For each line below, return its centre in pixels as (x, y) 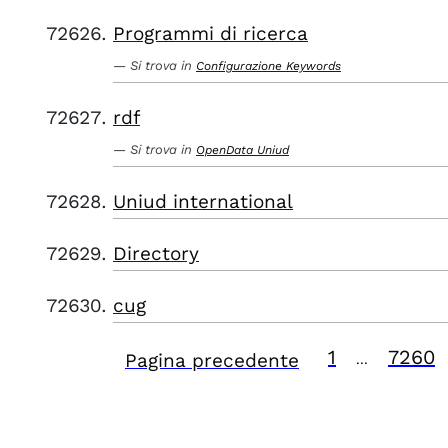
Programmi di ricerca (210, 33)
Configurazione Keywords (268, 66)
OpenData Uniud (242, 150)
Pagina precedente (212, 360)
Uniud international (203, 201)
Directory (156, 253)
